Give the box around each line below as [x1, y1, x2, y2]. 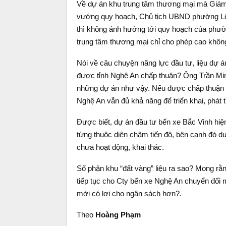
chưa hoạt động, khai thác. [77, 143, 164, 151]
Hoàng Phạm [95, 210, 141, 219]
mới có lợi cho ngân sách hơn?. [77, 189, 182, 198]
